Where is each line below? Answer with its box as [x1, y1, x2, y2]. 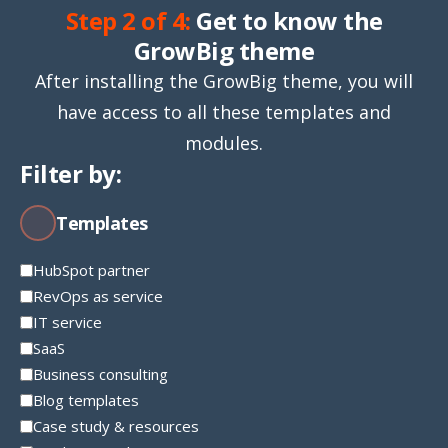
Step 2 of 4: [65, 4, 191, 38]
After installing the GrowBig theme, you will [35, 69, 413, 94]
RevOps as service [33, 286, 163, 307]
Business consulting [33, 364, 168, 385]
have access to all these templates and [57, 100, 391, 125]
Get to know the [190, 4, 383, 38]
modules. [185, 131, 263, 156]
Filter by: [20, 157, 121, 191]
